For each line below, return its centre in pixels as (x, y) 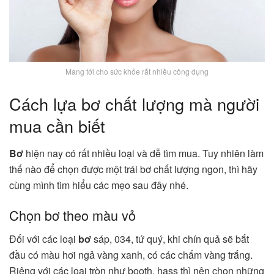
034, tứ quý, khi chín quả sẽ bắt (182, 239)
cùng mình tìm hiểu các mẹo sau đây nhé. (100, 185)
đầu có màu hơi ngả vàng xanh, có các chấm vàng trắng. (131, 255)
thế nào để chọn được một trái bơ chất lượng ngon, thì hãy (133, 169)
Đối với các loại (44, 239)
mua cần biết (57, 126)
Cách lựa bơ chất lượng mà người (134, 104)
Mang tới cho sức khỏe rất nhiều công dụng (137, 71)
